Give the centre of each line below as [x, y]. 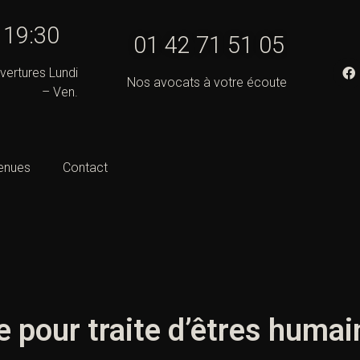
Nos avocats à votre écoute [207, 82]
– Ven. [59, 92]
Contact [85, 168]
